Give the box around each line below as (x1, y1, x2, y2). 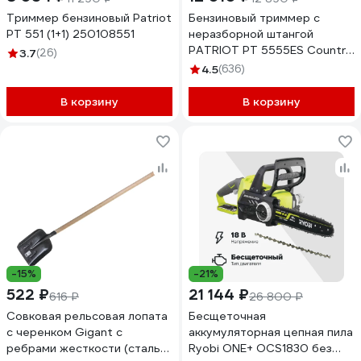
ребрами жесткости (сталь (6, 341, 160, 355)
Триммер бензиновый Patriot (6, 10, 172, 25)
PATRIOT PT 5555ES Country (189, 43, 352, 57)
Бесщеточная (189, 309, 266, 323)
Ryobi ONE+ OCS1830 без (189, 341, 312, 355)
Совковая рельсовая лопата (6, 309, 168, 323)
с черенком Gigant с (6, 325, 122, 339)
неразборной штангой (189, 27, 313, 41)
